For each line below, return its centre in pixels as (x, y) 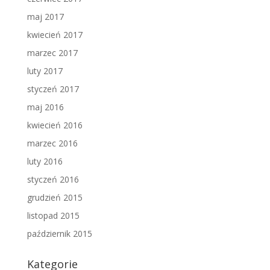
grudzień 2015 (55, 197)
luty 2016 (45, 161)
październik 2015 (59, 234)
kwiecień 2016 (55, 125)
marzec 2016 (52, 143)
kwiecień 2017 (55, 35)
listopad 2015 (53, 215)
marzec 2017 (52, 53)
